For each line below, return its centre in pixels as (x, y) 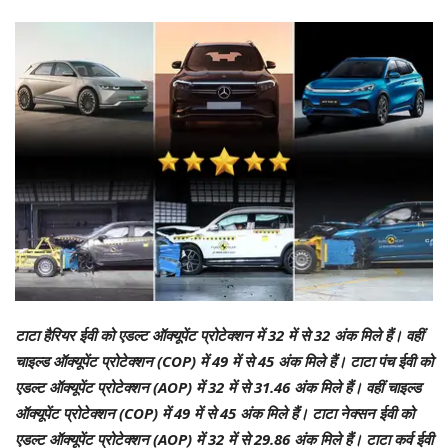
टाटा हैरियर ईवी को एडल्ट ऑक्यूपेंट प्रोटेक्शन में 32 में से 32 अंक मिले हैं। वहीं (219, 334)
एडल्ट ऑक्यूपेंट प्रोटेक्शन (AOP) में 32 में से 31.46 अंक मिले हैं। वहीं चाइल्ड (218, 386)
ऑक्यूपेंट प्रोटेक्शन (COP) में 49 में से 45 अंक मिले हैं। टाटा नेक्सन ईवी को (214, 412)
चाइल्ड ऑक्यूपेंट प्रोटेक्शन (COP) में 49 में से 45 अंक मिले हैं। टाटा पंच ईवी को (224, 360)
